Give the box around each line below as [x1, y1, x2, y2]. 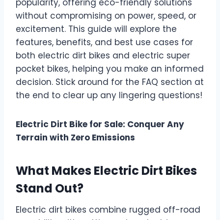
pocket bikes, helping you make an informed [16, 63, 204, 75]
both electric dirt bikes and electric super [16, 50, 190, 62]
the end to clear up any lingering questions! [16, 89, 202, 102]
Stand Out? [16, 180, 83, 197]
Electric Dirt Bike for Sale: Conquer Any [16, 118, 184, 131]
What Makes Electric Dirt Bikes [16, 163, 197, 179]
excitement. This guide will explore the [16, 23, 177, 35]
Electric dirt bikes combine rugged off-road [16, 204, 200, 216]
